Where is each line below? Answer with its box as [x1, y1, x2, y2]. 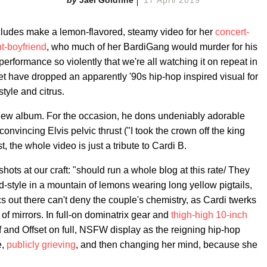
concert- [215, 26, 249, 37]
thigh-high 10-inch [171, 209, 247, 220]
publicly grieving [7, 239, 76, 250]
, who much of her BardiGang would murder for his [46, 41, 257, 52]
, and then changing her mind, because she [76, 239, 257, 250]
